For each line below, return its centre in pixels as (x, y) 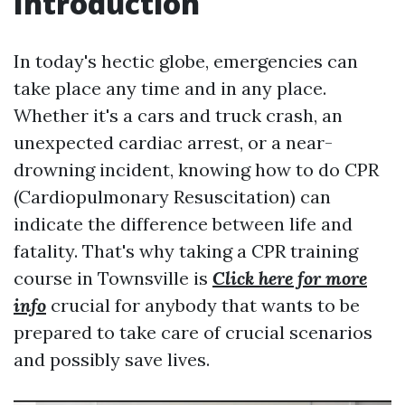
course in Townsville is (113, 278)
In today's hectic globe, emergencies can (186, 61)
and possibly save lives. (112, 359)
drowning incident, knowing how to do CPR (196, 170)
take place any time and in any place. (170, 88)
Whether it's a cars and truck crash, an (178, 115)
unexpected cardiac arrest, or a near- (173, 142)
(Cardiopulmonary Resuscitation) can (172, 197)
